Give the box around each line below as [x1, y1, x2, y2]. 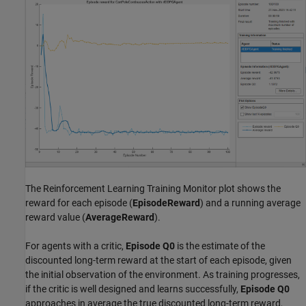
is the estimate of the [175, 240, 265, 251]
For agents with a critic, [25, 240, 126, 251]
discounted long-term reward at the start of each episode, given [25, 254, 292, 266]
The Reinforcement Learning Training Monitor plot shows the [25, 182, 281, 194]
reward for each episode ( [25, 197, 133, 208]
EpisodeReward [133, 197, 200, 208]
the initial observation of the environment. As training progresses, [25, 268, 300, 280]
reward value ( [25, 211, 85, 223]
